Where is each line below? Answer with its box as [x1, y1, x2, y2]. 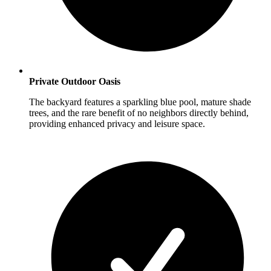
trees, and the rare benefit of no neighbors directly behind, [29, 107, 249, 118]
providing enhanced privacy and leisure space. [29, 118, 205, 129]
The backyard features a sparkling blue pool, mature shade [29, 96, 251, 107]
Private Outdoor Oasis [29, 76, 120, 87]
